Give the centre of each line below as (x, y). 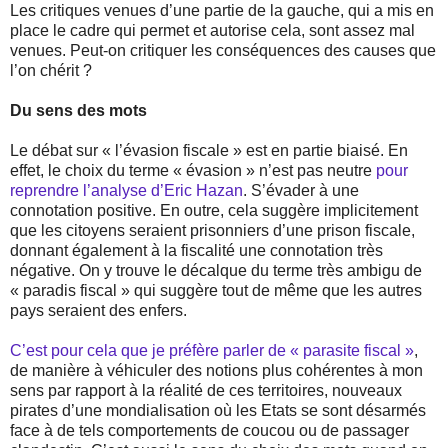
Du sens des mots (78, 110)
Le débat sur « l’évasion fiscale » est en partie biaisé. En (209, 150)
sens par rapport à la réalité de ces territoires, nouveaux (206, 390)
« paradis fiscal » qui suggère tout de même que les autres (216, 290)
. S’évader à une (301, 190)
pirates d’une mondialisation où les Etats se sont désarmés (218, 410)
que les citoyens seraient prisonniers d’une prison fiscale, (212, 230)
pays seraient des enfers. (98, 310)
